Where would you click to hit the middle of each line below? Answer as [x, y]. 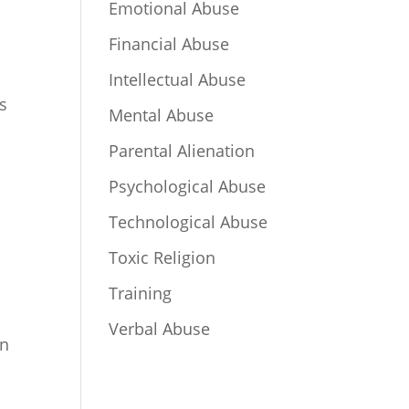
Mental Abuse [162, 115]
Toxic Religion [163, 257]
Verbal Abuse [160, 328]
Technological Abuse [189, 221]
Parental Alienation [182, 150]
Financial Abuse [169, 43]
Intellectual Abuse [178, 79]
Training [141, 293]
